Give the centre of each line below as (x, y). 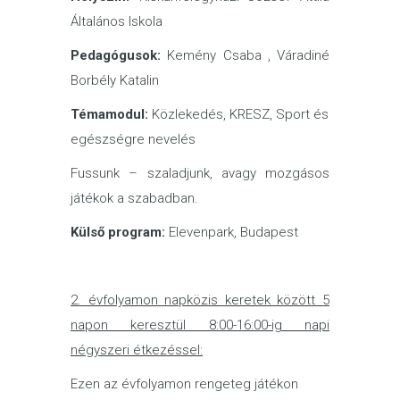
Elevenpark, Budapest (232, 232)
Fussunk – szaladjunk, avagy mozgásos (200, 173)
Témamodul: (109, 114)
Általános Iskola (117, 21)
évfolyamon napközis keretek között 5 (205, 300)
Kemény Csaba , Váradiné (245, 55)
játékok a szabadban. (134, 198)
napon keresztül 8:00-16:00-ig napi (200, 325)
